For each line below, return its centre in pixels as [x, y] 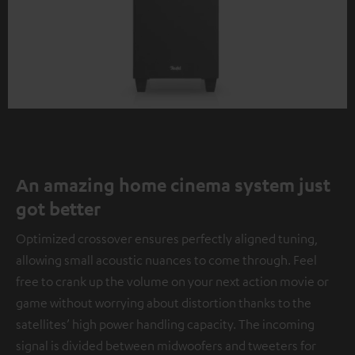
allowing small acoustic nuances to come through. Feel [166, 260]
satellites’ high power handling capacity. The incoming [165, 324]
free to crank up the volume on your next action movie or [172, 282]
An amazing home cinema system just [173, 185]
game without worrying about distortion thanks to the [164, 303]
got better [58, 209]
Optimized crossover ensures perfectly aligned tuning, [167, 239]
